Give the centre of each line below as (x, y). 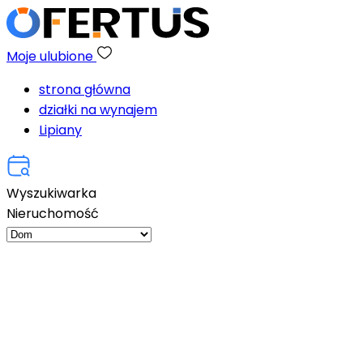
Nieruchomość (53, 214)
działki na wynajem (98, 110)
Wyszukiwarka (51, 193)
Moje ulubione (51, 56)
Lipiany (60, 130)
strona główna (85, 90)
